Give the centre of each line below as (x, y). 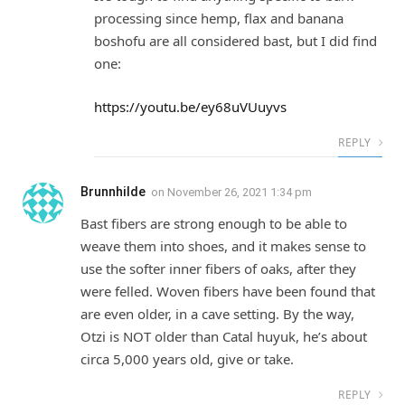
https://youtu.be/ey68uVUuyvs (190, 106)
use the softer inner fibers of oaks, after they (218, 268)
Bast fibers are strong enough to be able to (214, 223)
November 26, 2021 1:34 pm (240, 192)
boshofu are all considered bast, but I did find (235, 41)
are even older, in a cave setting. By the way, (217, 313)
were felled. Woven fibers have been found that (228, 291)
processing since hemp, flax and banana (219, 19)
